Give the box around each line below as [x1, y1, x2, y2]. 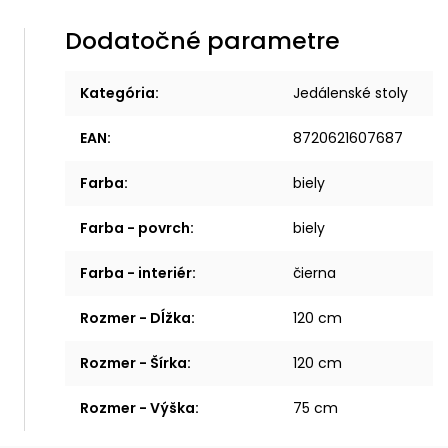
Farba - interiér [79, 263, 192, 283]
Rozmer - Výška [79, 398, 195, 418]
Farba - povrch [79, 218, 190, 238]
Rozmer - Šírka [79, 353, 187, 373]
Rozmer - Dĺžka [79, 308, 191, 328]
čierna [292, 263, 336, 283]
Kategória [79, 83, 155, 103]
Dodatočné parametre [64, 24, 340, 57]
